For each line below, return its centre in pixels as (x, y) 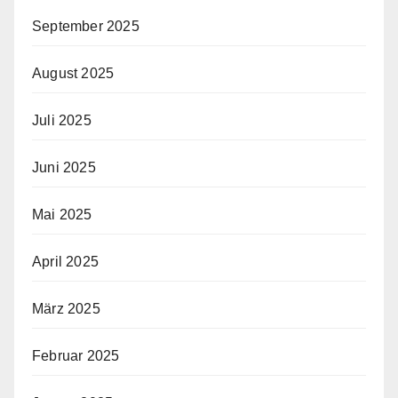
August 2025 (73, 73)
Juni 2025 (64, 167)
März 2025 (66, 308)
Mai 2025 (62, 214)
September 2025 (86, 26)
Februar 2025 (76, 355)
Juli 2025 (62, 120)
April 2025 (65, 261)
